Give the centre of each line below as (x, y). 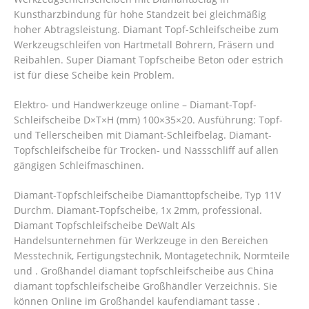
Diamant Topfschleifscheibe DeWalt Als (104, 226)
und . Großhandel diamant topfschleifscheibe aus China (144, 271)
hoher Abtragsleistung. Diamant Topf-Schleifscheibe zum (146, 30)
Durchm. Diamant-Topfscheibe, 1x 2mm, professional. (138, 210)
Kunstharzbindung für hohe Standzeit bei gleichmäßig (140, 14)
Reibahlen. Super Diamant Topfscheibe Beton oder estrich (149, 60)
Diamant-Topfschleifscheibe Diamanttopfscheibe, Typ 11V (147, 195)
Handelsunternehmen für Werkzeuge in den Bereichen (141, 241)
